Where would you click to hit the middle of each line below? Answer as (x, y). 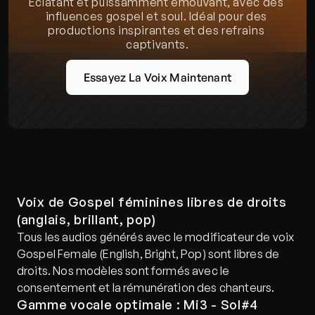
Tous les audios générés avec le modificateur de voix (156, 237)
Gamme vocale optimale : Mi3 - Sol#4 (138, 304)
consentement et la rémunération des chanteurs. (146, 288)
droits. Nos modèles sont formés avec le (123, 271)
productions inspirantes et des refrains (156, 30)
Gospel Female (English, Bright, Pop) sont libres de (148, 254)
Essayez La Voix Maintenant (157, 77)
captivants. (157, 44)
